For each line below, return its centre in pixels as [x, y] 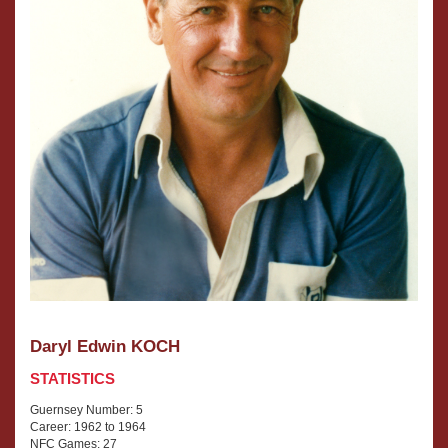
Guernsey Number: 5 [86, 409]
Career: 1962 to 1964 [88, 426]
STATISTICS [72, 378]
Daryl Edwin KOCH [105, 346]
